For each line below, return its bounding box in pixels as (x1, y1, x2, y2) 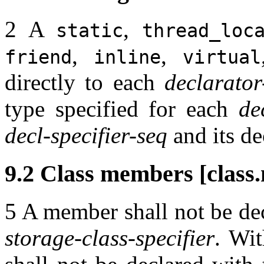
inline (94, 47, 161, 68)
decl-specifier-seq (5, 123, 167, 148)
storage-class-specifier (5, 225, 214, 251)
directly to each (5, 70, 164, 95)
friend (5, 47, 72, 68)
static (56, 20, 123, 42)
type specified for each (5, 96, 239, 122)
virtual (183, 47, 261, 68)
